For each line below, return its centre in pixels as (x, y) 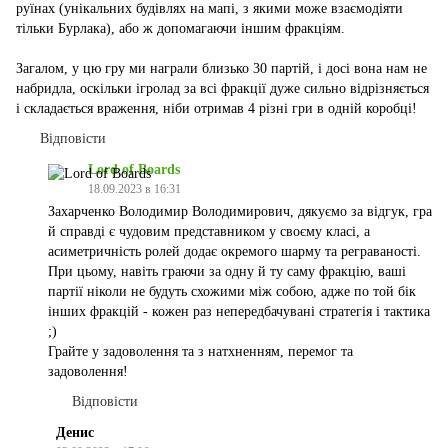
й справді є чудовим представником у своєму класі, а (209, 232)
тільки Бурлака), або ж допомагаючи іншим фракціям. (180, 29)
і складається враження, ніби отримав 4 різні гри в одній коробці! (216, 109)
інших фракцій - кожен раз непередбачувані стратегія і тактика (239, 312)
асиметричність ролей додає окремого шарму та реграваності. (234, 252)
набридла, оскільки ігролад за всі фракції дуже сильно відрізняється (222, 89)
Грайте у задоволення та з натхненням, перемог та (200, 352)
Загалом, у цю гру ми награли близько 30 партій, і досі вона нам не (221, 69)
